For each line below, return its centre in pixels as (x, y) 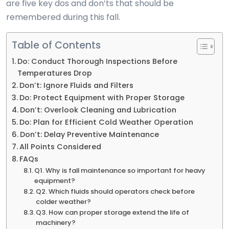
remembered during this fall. (63, 17)
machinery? (56, 223)
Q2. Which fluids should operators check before (116, 192)
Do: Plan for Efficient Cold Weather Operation (106, 122)
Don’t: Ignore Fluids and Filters (76, 86)
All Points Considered (60, 147)
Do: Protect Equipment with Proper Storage (102, 98)
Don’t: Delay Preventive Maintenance (89, 135)
